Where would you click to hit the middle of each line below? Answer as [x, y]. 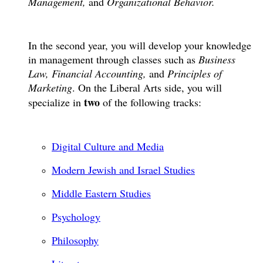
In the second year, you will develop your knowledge [140, 45]
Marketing [50, 87]
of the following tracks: [154, 102]
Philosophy [75, 240]
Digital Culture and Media [108, 146]
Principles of [195, 73]
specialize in [56, 102]
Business [217, 59]
